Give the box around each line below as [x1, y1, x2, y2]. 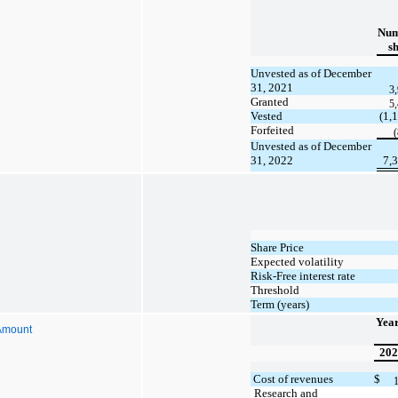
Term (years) [251, 297, 309, 311]
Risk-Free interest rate [251, 268, 355, 283]
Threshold [251, 283, 299, 297]
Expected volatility [251, 254, 344, 268]
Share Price [251, 240, 304, 254]
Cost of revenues [251, 371, 333, 386]
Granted [251, 94, 289, 108]
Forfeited [251, 123, 294, 137]
